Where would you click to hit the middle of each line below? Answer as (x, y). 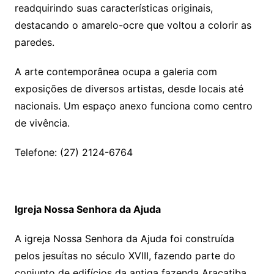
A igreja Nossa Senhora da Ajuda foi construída (124, 239)
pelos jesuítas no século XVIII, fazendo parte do (125, 256)
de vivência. (42, 123)
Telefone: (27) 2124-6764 (73, 153)
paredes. (34, 43)
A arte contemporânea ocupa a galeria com (116, 72)
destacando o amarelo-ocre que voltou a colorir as (133, 25)
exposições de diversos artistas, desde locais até (129, 89)
